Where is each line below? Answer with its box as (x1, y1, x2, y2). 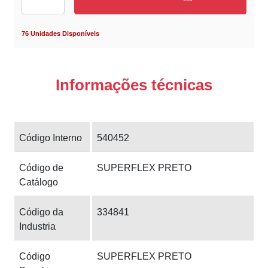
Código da (19, 206, 63, 217)
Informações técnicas (56, 76, 212, 93)
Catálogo (19, 176, 58, 187)
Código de (19, 162, 63, 173)
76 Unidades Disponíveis (22, 29, 99, 37)
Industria (19, 221, 56, 232)
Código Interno (19, 132, 82, 143)
